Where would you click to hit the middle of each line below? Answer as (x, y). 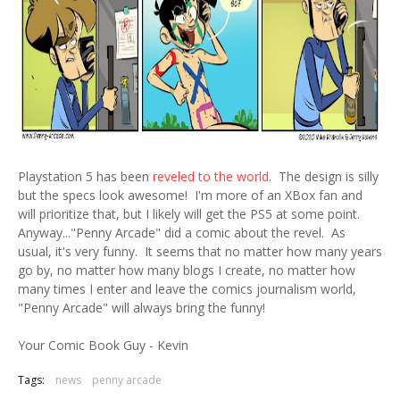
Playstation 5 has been (85, 176)
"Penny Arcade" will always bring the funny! (142, 308)
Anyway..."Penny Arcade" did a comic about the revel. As (182, 233)
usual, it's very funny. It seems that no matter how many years (200, 251)
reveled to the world (211, 176)
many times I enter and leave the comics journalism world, (187, 289)
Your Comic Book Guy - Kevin (103, 345)
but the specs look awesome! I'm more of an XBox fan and (190, 195)
